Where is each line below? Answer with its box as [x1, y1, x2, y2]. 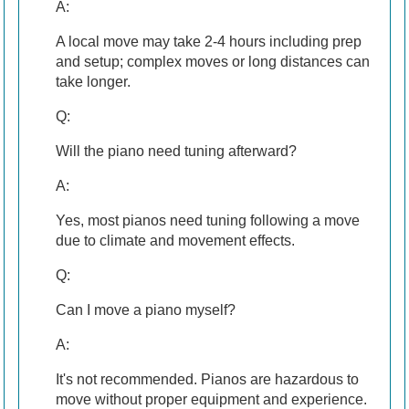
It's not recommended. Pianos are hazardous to [56, 371, 359, 387]
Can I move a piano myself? [56, 301, 236, 318]
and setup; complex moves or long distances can [56, 53, 370, 69]
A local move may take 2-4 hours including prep [56, 33, 362, 49]
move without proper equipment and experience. [56, 391, 367, 407]
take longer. [56, 73, 131, 89]
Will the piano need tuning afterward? [56, 142, 297, 159]
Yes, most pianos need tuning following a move [56, 212, 360, 228]
